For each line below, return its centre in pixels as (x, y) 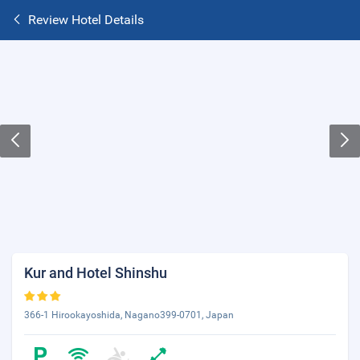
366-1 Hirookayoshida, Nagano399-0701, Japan (129, 315)
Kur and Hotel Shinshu (96, 273)
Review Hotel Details (86, 20)
